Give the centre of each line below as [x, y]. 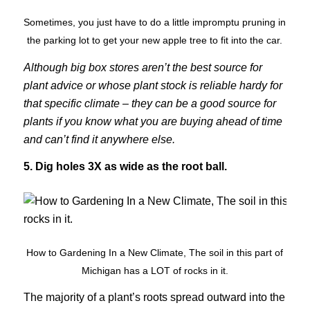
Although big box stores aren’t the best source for [143, 67]
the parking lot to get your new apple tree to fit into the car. [155, 40]
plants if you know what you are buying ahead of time [153, 121]
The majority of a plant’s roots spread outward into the [154, 298]
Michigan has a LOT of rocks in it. [155, 270]
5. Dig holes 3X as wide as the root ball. [125, 167]
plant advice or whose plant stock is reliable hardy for [153, 85]
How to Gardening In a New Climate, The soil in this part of [155, 252]
